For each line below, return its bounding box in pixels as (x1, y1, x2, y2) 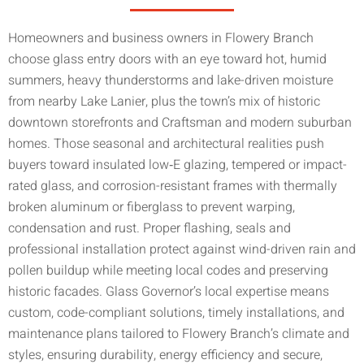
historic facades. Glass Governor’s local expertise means (8, 281, 329, 301)
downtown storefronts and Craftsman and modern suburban (8, 112, 352, 132)
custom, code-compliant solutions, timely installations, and (8, 302, 344, 323)
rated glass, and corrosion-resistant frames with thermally (8, 175, 337, 196)
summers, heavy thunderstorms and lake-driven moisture (8, 70, 333, 90)
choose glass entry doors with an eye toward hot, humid (8, 49, 327, 69)
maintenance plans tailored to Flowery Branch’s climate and (8, 323, 349, 344)
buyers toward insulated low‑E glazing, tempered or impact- (8, 154, 347, 175)
